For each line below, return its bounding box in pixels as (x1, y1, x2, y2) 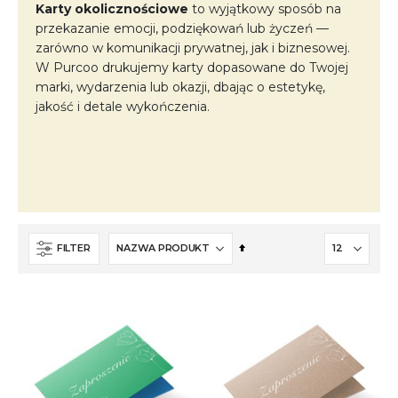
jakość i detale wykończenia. (36, 98, 210, 115)
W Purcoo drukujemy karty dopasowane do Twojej (36, 59, 348, 76)
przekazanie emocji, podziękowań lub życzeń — (36, 20, 329, 36)
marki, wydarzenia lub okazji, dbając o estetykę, (36, 78, 325, 95)
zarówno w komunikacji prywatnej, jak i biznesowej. (36, 39, 350, 56)
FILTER (57, 242, 91, 255)
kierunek (244, 259, 287, 273)
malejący (244, 278, 288, 291)
